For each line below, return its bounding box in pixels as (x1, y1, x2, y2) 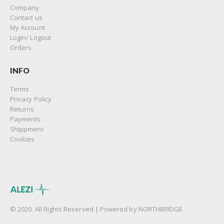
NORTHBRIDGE (138, 204, 183, 214)
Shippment (10, 124, 43, 133)
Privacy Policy (10, 94, 51, 103)
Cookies (10, 134, 35, 143)
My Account (10, 23, 45, 32)
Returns (10, 104, 34, 113)
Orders (10, 43, 32, 52)
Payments (10, 114, 41, 123)
